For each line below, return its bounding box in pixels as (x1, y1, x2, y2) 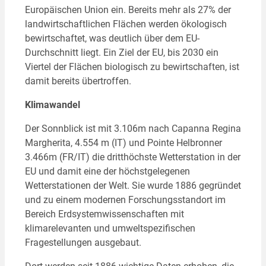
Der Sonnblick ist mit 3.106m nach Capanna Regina (24, 123, 241, 135)
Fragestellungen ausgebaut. (24, 237, 141, 249)
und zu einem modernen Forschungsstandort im (24, 194, 226, 206)
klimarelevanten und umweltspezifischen (24, 223, 195, 235)
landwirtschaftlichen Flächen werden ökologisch (24, 18, 227, 30)
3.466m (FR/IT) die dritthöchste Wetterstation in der (24, 151, 240, 163)
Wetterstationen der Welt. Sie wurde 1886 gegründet (24, 180, 241, 192)
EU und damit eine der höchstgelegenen (24, 166, 190, 178)
